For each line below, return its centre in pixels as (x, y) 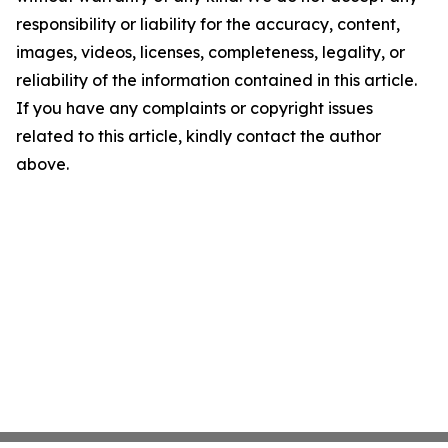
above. (42, 164)
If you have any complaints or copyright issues (194, 108)
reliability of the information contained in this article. (216, 80)
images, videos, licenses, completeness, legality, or (210, 52)
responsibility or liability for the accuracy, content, (208, 24)
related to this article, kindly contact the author (198, 136)
